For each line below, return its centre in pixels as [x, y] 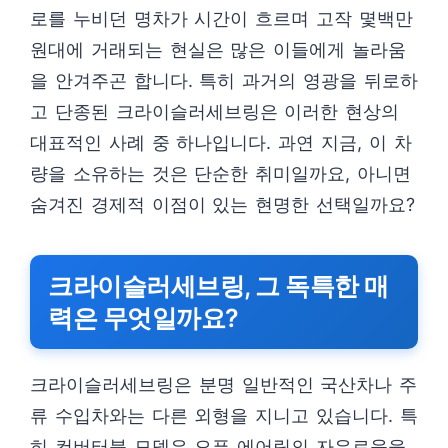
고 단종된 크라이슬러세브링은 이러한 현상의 [215, 111]
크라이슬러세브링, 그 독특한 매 [218, 286]
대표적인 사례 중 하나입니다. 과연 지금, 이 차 [221, 142]
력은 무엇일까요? [143, 318]
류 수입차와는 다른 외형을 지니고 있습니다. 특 [224, 415]
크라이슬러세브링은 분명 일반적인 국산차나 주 [224, 384]
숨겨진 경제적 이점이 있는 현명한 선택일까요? [222, 204]
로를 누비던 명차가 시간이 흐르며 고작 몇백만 [221, 18]
